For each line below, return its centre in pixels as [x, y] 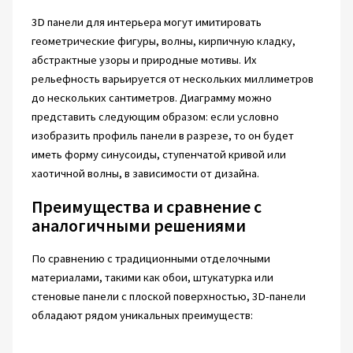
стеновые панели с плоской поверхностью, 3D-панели [168, 297]
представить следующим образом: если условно [155, 117]
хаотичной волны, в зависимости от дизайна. [145, 174]
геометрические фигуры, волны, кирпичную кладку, [163, 41]
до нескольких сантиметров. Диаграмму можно [151, 98]
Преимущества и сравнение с [146, 207]
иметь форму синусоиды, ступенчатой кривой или [158, 155]
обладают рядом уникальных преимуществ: [142, 316]
